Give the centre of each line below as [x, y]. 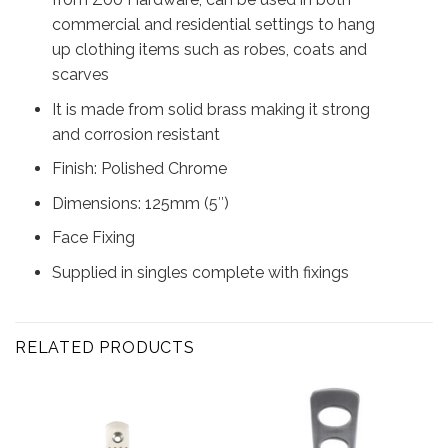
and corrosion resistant [135, 134]
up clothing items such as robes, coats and [209, 49]
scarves [80, 74]
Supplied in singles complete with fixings [200, 272]
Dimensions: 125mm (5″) [140, 203]
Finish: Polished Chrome [139, 169]
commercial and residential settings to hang [213, 24]
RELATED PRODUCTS [105, 347]
